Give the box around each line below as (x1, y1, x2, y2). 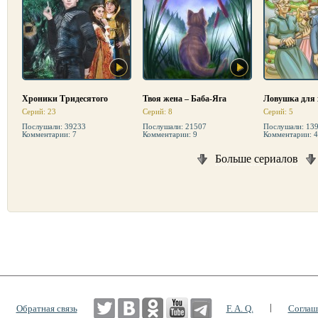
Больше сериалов (214, 153, 298, 165)
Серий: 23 (22, 107, 56, 116)
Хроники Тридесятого (22, 94, 108, 104)
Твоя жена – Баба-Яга (143, 94, 226, 104)
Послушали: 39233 (22, 122, 86, 131)
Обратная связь (16, 303, 77, 314)
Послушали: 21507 (143, 122, 207, 131)
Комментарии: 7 (22, 130, 77, 138)
